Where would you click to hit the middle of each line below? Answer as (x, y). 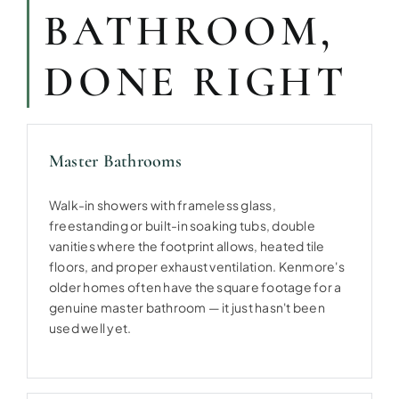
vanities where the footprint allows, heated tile (187, 246)
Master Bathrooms (115, 161)
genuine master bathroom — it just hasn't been (187, 307)
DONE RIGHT (195, 82)
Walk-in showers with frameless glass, (162, 205)
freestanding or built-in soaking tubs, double (182, 225)
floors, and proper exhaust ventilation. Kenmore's (196, 266)
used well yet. (90, 328)
